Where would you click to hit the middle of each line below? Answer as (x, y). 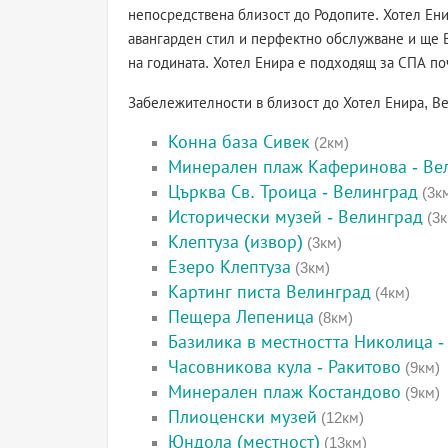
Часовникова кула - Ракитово (284, 367)
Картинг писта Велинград (269, 292)
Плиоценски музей (242, 417)
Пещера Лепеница (241, 317)
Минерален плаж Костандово (284, 392)
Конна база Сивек (239, 142)
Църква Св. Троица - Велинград (293, 192)
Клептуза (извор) (235, 242)
